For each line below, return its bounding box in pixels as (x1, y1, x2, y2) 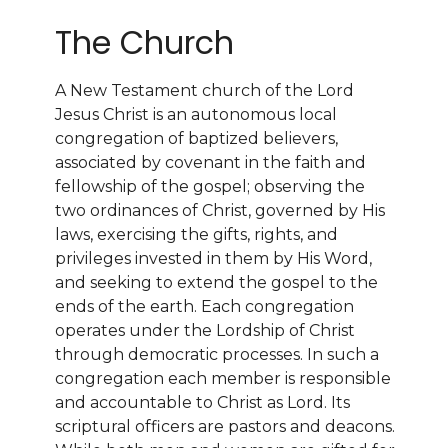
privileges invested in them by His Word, (55, 248, 372, 268)
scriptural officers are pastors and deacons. (55, 416, 395, 436)
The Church (55, 20, 234, 66)
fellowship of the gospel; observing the (55, 176, 365, 196)
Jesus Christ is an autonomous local (55, 104, 337, 124)
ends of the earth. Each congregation (55, 296, 354, 316)
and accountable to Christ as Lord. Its (55, 392, 350, 412)
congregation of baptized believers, (55, 128, 338, 148)
